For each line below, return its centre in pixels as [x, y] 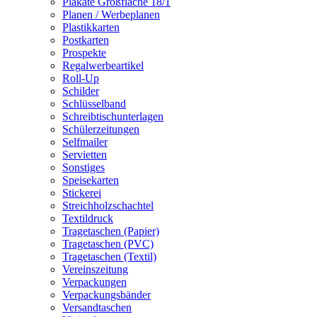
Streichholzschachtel [108, 206]
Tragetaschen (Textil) [109, 257]
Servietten [85, 155]
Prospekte [84, 53]
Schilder [81, 91]
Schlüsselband [94, 104]
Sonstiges [83, 167]
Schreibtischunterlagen [113, 116]
